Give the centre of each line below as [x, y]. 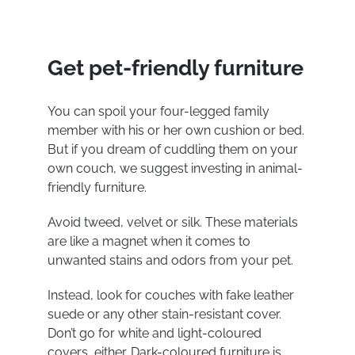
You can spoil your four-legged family [158, 112]
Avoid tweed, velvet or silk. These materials [172, 223]
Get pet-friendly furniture [175, 67]
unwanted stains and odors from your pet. [172, 261]
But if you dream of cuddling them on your [172, 150]
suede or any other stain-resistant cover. [164, 315]
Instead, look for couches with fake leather [170, 296]
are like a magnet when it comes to [149, 242]
